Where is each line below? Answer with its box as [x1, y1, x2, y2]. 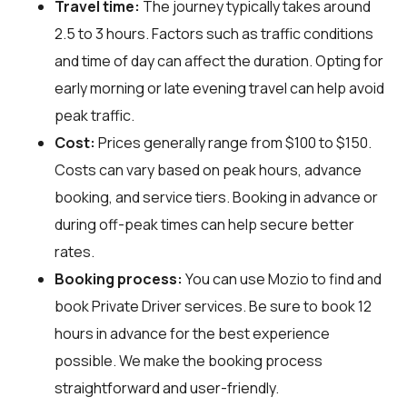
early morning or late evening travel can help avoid [55, 77, 384, 98]
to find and [309, 268, 382, 289]
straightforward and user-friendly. [55, 377, 279, 398]
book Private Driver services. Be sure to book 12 [55, 295, 372, 316]
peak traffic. [55, 104, 134, 125]
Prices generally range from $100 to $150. [95, 132, 372, 153]
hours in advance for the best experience [55, 323, 330, 343]
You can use [183, 268, 268, 289]
